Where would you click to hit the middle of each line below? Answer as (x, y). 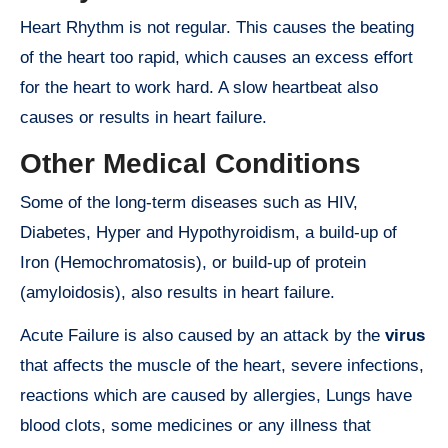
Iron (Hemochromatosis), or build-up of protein (193, 263)
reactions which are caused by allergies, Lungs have (216, 396)
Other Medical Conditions (190, 163)
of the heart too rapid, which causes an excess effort (216, 57)
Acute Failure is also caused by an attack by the (202, 336)
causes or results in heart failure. (143, 117)
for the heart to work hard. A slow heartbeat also (199, 87)
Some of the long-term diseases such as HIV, (189, 203)
